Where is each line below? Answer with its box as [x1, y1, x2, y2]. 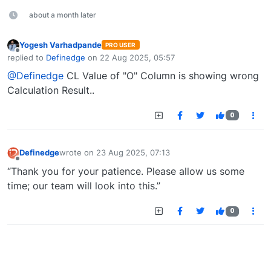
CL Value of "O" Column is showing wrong [64, 69, 259, 82]
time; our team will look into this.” [7, 180, 160, 192]
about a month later [29, 10, 96, 20]
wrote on [59, 148, 96, 158]
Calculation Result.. [7, 83, 94, 96]
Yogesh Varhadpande [19, 39, 102, 50]
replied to [7, 52, 46, 62]
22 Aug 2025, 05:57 [100, 52, 175, 62]
